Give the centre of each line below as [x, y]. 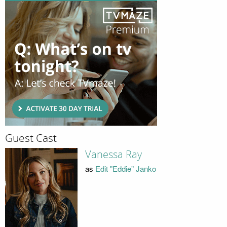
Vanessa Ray [113, 154]
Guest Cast [31, 139]
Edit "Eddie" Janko [125, 169]
